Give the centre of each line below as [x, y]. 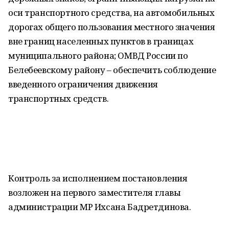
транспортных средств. [59, 98]
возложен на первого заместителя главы [95, 192]
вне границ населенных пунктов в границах [101, 41]
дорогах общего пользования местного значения [112, 27]
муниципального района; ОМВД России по [98, 55]
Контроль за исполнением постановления [98, 178]
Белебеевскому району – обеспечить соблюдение [112, 70]
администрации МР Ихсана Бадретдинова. [100, 207]
